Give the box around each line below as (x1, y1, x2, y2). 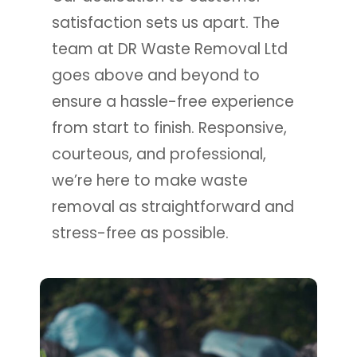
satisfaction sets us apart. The (51, 11, 280, 33)
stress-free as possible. (51, 222, 229, 244)
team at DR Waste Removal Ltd (51, 37, 288, 60)
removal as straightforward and (51, 195, 294, 218)
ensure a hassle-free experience (51, 90, 294, 112)
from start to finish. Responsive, (51, 116, 287, 139)
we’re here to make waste (51, 169, 248, 191)
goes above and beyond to (51, 64, 260, 86)
